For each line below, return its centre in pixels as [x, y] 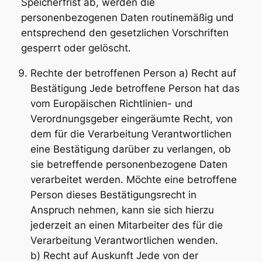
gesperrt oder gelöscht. [76, 48]
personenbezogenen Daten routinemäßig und [127, 18]
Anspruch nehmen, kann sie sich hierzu [122, 210]
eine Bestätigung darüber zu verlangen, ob [130, 149]
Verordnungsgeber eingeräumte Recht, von [131, 119]
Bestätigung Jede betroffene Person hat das [135, 89]
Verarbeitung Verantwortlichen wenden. [124, 241]
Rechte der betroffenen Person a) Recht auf [133, 73]
